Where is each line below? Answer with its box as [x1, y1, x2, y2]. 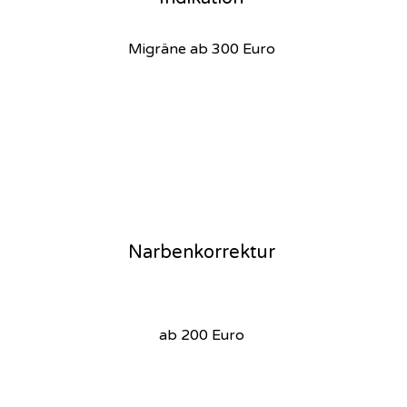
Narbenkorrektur [127, 242, 275, 263]
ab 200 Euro [158, 326, 244, 344]
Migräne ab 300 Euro [127, 40, 275, 58]
